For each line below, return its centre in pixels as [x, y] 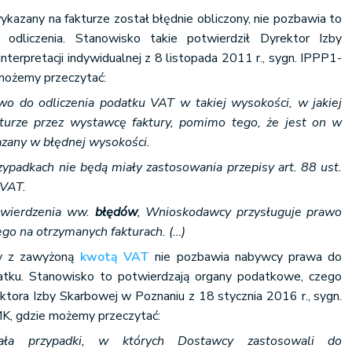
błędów [116, 212]
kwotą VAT [114, 257]
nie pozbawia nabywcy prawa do [246, 257]
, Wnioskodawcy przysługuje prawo [240, 212]
